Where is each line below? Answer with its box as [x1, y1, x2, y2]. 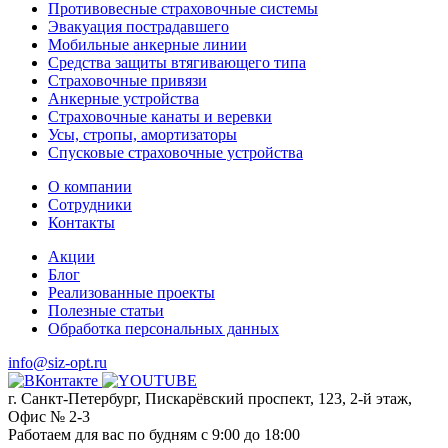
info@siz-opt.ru [8, 354, 107, 372]
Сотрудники [48, 196, 132, 214]
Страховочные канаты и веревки [48, 108, 272, 126]
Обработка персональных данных [48, 320, 279, 338]
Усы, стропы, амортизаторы [48, 126, 237, 144]
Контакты [48, 214, 115, 232]
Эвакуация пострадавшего [48, 18, 229, 36]
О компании [48, 178, 132, 196]
